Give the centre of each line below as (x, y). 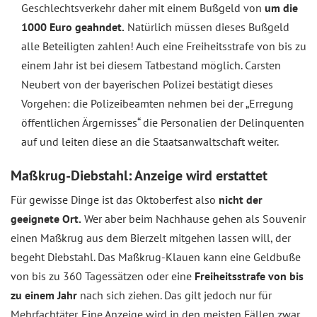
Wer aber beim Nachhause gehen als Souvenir (194, 219)
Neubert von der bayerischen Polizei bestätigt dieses (147, 84)
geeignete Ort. (46, 219)
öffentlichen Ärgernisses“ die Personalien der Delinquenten (163, 122)
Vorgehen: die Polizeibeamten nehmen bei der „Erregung (157, 103)
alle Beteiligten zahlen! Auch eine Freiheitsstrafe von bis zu (164, 46)
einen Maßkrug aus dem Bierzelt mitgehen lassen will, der (151, 238)
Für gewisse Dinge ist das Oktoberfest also (115, 200)
